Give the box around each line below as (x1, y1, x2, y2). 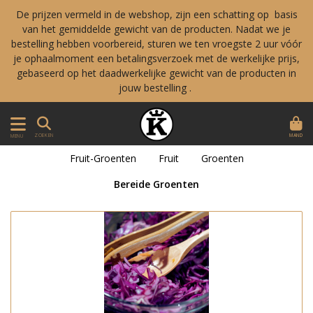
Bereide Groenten (114, 177, 199, 191)
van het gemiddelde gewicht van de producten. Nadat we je (22, 22, 291, 36)
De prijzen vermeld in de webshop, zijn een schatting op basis (15, 8, 298, 21)
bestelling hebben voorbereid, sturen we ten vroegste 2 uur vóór (11, 37, 302, 50)
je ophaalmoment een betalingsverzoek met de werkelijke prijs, (13, 52, 300, 65)
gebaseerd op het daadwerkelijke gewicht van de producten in (17, 66, 296, 80)
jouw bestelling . (119, 81, 194, 94)
